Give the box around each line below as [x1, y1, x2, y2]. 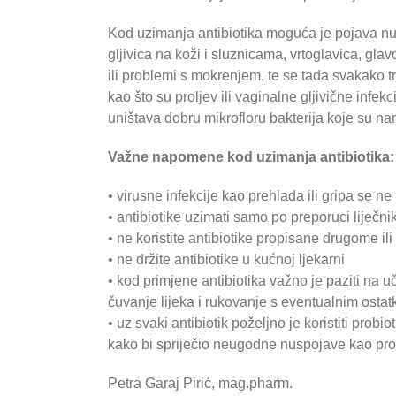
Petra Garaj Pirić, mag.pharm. [108, 376, 293, 392]
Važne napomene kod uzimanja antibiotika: [108, 149, 394, 165]
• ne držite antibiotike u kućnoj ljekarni [108, 252, 345, 268]
